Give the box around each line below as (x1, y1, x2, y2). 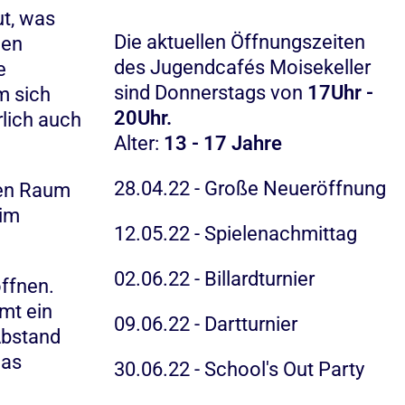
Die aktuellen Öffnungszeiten (113, 31, 365, 53)
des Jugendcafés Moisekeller (113, 56, 371, 79)
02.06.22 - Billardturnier (113, 268, 315, 290)
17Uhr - (306, 81, 373, 104)
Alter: (113, 132, 164, 155)
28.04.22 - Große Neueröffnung (113, 177, 386, 200)
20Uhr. (113, 107, 172, 129)
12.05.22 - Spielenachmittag (113, 222, 357, 245)
